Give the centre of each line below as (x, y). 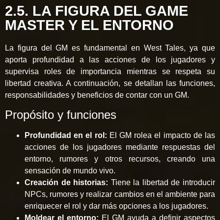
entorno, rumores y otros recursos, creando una (120, 159)
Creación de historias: (67, 183)
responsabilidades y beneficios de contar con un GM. (97, 95)
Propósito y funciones (61, 115)
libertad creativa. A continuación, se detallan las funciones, (110, 83)
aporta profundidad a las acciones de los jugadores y (110, 59)
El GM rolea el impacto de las (161, 136)
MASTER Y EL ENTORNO (89, 25)
